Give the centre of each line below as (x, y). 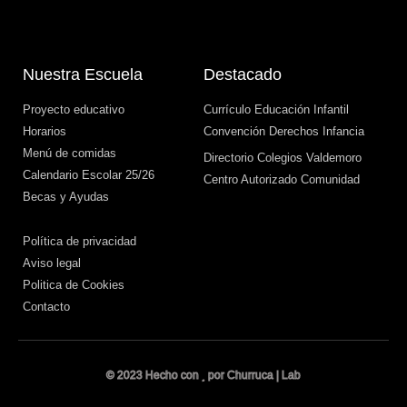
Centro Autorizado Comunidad (282, 179)
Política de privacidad (79, 241)
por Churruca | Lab (253, 375)
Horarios (45, 131)
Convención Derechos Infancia (284, 131)
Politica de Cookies (74, 284)
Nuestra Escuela (83, 74)
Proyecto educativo (74, 109)
